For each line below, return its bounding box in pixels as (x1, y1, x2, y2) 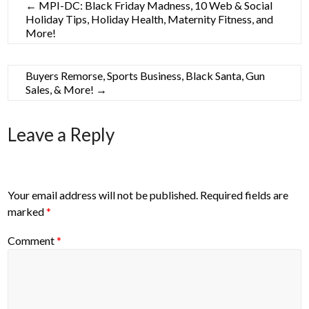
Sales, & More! (26, 83, 97, 96)
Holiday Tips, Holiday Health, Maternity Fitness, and (26, 12, 274, 26)
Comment (8, 233, 57, 247)
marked (8, 205, 47, 219)
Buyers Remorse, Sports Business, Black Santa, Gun (26, 69, 266, 82)
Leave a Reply (8, 123, 115, 146)
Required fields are (200, 188, 289, 202)
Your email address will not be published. (8, 188, 199, 202)
